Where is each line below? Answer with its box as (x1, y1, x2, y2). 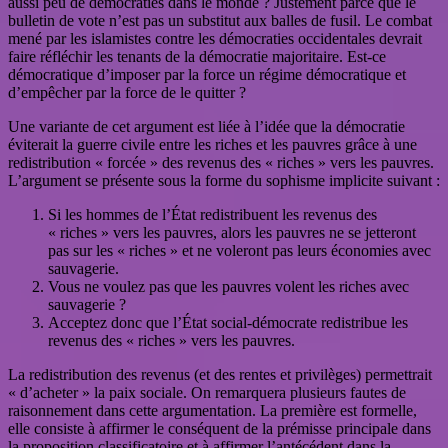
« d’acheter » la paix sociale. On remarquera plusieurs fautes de (8, 384, 406, 402)
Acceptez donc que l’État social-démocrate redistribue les (48, 314, 408, 332)
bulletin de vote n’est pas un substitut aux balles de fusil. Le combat (8, 12, 432, 30)
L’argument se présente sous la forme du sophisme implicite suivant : (8, 172, 440, 190)
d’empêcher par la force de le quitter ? (8, 84, 246, 102)
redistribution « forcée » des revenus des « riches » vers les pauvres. (8, 154, 434, 172)
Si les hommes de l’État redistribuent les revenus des (48, 206, 377, 224)
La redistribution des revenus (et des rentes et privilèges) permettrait (8, 366, 432, 384)
